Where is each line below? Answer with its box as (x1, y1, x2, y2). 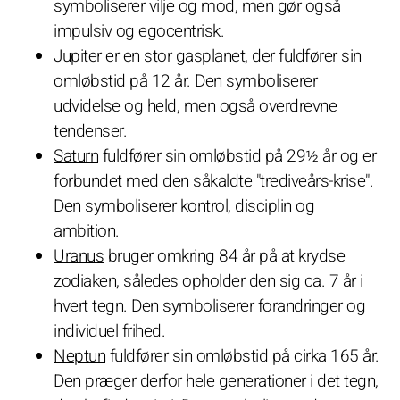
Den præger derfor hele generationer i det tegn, (54, 368, 379, 394)
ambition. (54, 218, 120, 244)
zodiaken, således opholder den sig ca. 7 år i (54, 268, 363, 294)
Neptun (54, 343, 105, 369)
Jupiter (54, 43, 102, 69)
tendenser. (54, 118, 127, 144)
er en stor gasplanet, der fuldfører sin (101, 43, 362, 69)
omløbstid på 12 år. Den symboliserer (54, 68, 317, 94)
